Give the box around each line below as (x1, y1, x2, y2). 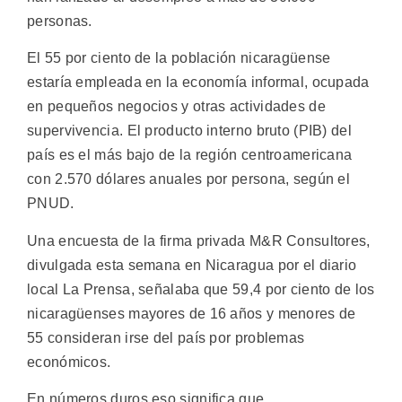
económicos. (27, 354, 111, 370)
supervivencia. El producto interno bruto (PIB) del (27, 123, 352, 139)
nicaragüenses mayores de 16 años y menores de (27, 305, 356, 321)
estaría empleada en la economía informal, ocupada (27, 74, 370, 91)
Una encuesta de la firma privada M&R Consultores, (27, 232, 371, 249)
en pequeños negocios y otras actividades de (27, 99, 326, 115)
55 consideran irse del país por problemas (27, 329, 305, 345)
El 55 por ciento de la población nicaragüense (27, 50, 331, 66)
